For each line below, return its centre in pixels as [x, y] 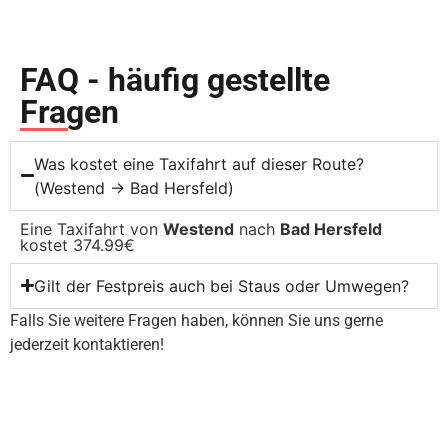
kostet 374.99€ [77, 244]
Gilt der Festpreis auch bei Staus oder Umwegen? [222, 285]
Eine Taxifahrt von [91, 228]
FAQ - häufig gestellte [175, 79]
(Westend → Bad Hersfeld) [134, 187]
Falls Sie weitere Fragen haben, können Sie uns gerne [196, 320]
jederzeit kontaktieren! [87, 344]
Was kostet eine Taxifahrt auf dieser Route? [199, 163]
